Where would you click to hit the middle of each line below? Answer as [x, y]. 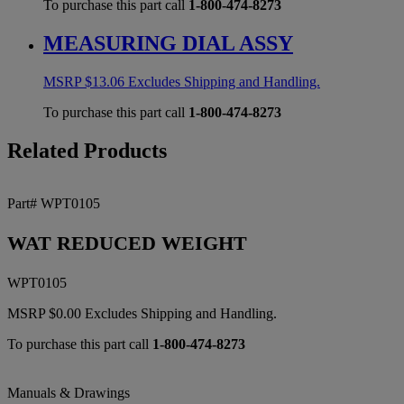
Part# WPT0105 [54, 204]
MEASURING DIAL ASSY [168, 44]
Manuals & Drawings [69, 393]
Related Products [87, 151]
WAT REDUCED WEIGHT [127, 243]
